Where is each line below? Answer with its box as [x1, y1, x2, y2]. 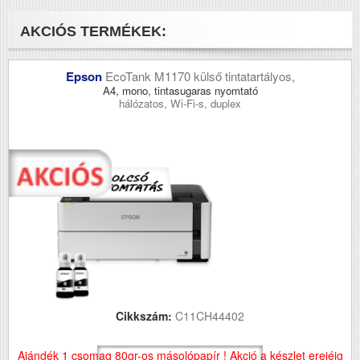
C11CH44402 [175, 307, 244, 324]
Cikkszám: [116, 307, 175, 324]
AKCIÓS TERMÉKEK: [20, 22, 166, 39]
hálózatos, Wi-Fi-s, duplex [119, 95, 241, 111]
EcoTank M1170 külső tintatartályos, [104, 67, 295, 84]
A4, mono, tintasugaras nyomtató [102, 82, 258, 98]
